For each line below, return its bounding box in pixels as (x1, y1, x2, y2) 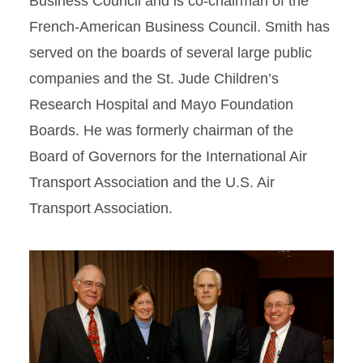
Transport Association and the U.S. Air (29, 173, 275, 190)
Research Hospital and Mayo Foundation (29, 96, 293, 113)
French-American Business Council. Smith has (29, 18, 330, 35)
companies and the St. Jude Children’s (29, 70, 279, 87)
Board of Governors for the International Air (29, 147, 307, 164)
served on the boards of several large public (29, 44, 312, 61)
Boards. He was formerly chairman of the (29, 122, 293, 139)
